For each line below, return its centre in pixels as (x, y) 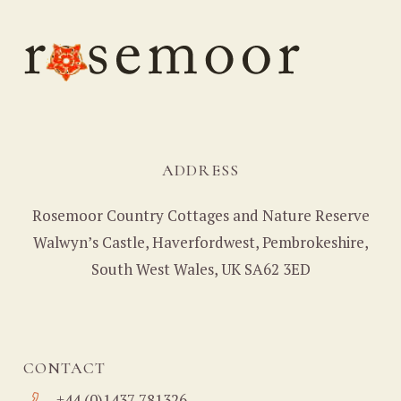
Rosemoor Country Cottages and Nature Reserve (200, 216)
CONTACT (64, 368)
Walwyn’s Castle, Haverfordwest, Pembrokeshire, (200, 243)
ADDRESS (200, 170)
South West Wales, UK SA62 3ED (200, 269)
